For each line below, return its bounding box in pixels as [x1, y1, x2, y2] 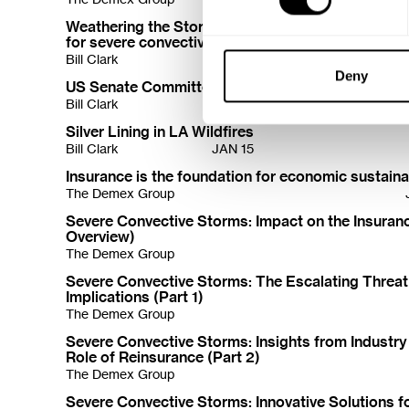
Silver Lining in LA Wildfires [66, 121, 254, 141]
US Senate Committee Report [66, 77, 269, 96]
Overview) [66, 226, 135, 246]
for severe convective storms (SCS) [66, 32, 311, 51]
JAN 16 [226, 95, 269, 111]
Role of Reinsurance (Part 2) [66, 347, 260, 366]
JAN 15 [212, 140, 254, 156]
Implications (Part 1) [66, 287, 204, 306]
